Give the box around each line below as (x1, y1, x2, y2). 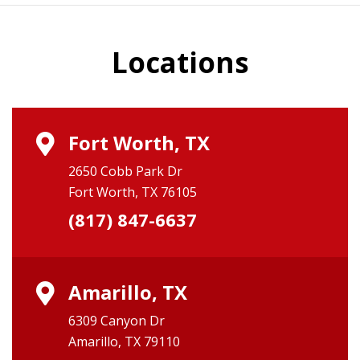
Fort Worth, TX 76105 (68, 182, 197, 201)
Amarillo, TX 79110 (68, 332, 180, 350)
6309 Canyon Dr (68, 311, 165, 329)
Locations (111, 43, 249, 81)
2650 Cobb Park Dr (68, 162, 182, 180)
